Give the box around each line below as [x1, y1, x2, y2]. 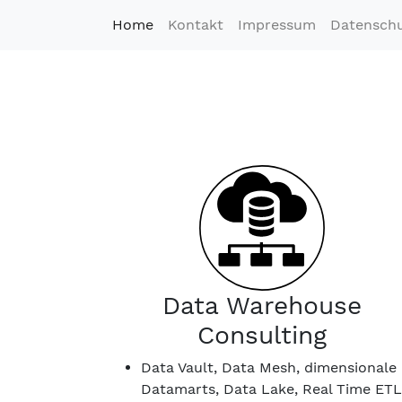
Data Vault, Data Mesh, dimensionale [141, 359, 397, 376]
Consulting [197, 320, 327, 350]
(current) [153, 16, 216, 33]
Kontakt [168, 16, 223, 33]
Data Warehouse [162, 291, 362, 320]
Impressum [238, 16, 316, 33]
